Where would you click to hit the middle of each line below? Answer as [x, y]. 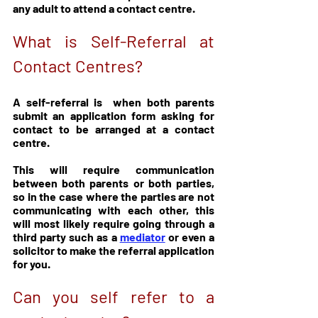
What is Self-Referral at [114, 40]
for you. [32, 263]
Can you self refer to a [114, 296]
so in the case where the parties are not [114, 196]
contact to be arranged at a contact [114, 128]
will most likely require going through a [114, 223]
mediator [142, 236]
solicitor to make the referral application [114, 250]
